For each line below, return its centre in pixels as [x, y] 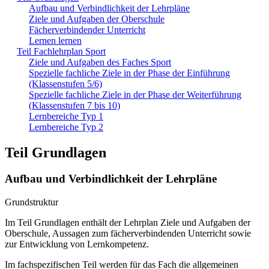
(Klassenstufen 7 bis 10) [74, 105]
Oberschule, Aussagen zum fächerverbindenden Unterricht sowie [128, 234]
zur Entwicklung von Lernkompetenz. [77, 244]
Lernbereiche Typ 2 [66, 127]
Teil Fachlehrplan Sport [61, 51]
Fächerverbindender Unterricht [87, 29]
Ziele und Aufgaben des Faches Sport [100, 62]
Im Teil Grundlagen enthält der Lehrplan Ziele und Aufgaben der [128, 223]
